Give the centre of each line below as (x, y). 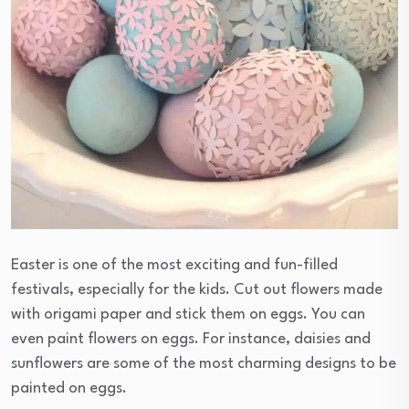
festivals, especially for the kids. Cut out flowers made (197, 289)
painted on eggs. (69, 388)
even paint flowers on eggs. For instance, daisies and (191, 339)
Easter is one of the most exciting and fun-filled (174, 265)
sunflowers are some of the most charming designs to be (204, 363)
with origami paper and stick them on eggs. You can (188, 314)
